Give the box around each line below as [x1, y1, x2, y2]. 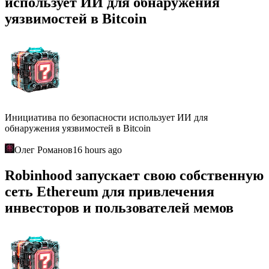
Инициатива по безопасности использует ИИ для [5, 112, 208, 123]
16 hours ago [73, 145, 122, 156]
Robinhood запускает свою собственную [5, 168, 264, 183]
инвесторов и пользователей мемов [5, 200, 234, 216]
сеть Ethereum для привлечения [5, 184, 214, 199]
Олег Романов [14, 145, 73, 156]
